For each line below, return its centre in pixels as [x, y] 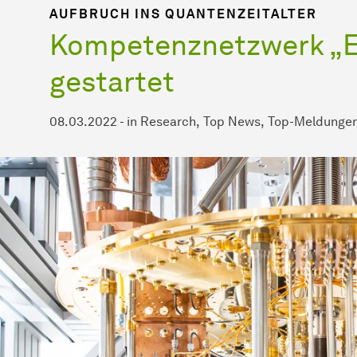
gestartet [112, 81]
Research [168, 121]
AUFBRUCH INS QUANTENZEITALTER [183, 14]
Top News [232, 121]
